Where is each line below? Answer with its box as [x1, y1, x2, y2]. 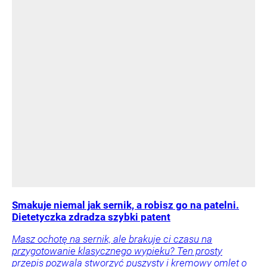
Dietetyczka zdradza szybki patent [12, 210, 170, 223]
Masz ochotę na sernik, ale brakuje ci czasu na [12, 232, 212, 245]
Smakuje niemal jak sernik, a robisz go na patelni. [12, 198, 239, 211]
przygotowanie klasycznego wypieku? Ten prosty [12, 244, 222, 257]
